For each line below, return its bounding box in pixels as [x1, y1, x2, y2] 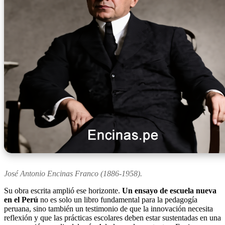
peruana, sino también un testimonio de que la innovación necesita [4, 204, 213, 213]
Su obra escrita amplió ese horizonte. [4, 186, 122, 195]
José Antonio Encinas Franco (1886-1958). [4, 169, 142, 178]
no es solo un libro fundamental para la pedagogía [38, 195, 197, 204]
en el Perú [4, 195, 38, 204]
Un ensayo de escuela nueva [122, 186, 216, 195]
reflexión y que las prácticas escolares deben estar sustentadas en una [4, 213, 221, 222]
